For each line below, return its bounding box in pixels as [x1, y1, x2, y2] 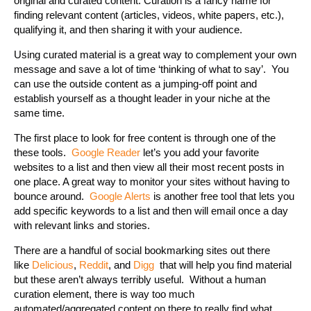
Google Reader [72, 146, 140, 158]
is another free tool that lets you [151, 190, 294, 202]
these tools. [14, 146, 72, 158]
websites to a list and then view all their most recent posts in [14, 160, 284, 173]
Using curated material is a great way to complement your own [14, 48, 296, 60]
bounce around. [14, 190, 90, 202]
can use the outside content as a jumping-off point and [14, 77, 257, 90]
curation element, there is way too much [14, 287, 194, 300]
